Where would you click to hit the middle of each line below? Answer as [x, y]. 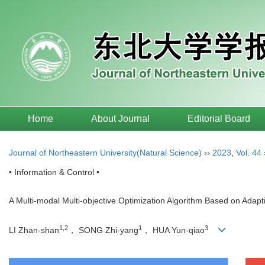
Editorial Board [219, 119]
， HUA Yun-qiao [173, 230]
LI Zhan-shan [34, 230]
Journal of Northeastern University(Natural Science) [105, 153]
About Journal [120, 119]
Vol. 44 [249, 153]
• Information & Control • [54, 172]
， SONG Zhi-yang [103, 230]
